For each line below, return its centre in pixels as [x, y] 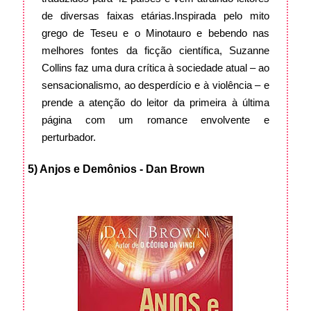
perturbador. [69, 137]
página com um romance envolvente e [155, 120]
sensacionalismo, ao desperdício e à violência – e [155, 85]
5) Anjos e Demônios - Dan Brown [118, 169]
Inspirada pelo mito [222, 16]
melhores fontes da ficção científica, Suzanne [155, 51]
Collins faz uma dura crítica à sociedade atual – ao [155, 68]
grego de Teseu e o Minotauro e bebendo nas [155, 33]
